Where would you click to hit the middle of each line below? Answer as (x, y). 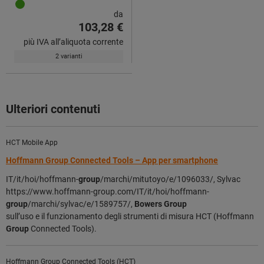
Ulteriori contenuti (53, 109)
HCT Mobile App (32, 142)
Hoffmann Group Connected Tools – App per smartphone (112, 160)
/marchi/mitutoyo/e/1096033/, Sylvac (170, 179)
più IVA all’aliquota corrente (73, 42)
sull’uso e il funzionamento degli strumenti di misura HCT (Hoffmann (130, 216)
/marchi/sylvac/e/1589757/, (81, 204)
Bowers (148, 204)
